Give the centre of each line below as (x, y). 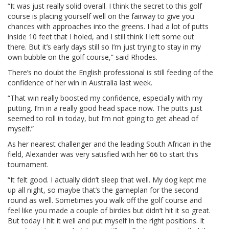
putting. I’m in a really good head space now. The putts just (105, 108)
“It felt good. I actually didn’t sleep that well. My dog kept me (107, 179)
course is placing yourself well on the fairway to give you (101, 16)
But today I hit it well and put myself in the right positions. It (106, 220)
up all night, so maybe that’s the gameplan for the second (103, 190)
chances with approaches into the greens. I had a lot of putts (108, 26)
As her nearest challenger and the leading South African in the (109, 144)
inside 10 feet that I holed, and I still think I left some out (101, 36)
